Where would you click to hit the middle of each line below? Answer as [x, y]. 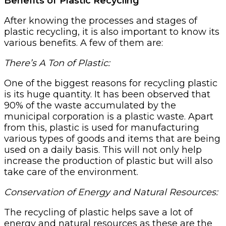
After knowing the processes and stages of [101, 20]
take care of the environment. [71, 172]
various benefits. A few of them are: [83, 43]
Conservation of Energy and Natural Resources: [111, 192]
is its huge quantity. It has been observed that [107, 94]
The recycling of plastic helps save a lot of [98, 212]
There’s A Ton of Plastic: [57, 63]
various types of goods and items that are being [112, 138]
